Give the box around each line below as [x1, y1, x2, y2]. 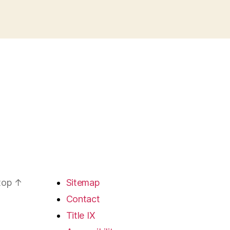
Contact [66, 194, 100, 204]
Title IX [66, 210, 95, 221]
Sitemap [66, 177, 100, 188]
